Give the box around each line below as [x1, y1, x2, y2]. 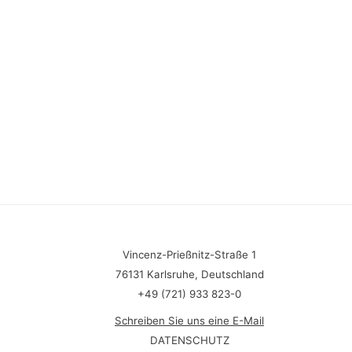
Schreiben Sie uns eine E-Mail [115, 313, 264, 327]
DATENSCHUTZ [149, 333, 229, 346]
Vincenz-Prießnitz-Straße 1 [123, 248, 256, 261]
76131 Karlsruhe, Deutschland [115, 268, 264, 280]
